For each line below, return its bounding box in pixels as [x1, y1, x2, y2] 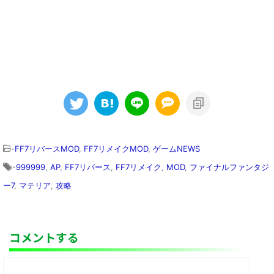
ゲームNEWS [153, 143, 200, 154]
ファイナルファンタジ [190, 161, 269, 172]
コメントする [9, 228, 79, 245]
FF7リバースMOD [15, 143, 79, 154]
